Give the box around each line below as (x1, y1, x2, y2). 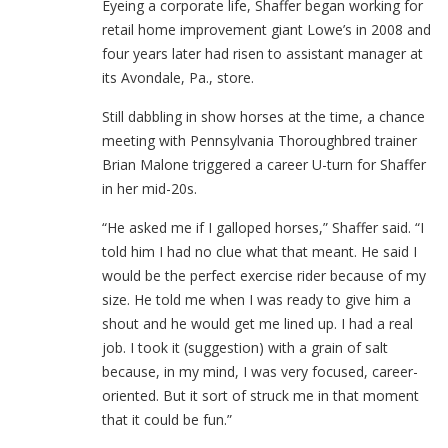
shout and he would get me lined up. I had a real (102, 314, 413, 333)
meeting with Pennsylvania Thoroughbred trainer (102, 131, 417, 150)
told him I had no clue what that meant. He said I (102, 242, 417, 261)
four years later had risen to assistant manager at (102, 44, 423, 63)
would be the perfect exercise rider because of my (102, 266, 426, 285)
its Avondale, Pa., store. (102, 68, 254, 87)
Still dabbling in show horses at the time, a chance (102, 107, 425, 126)
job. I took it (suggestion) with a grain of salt (102, 338, 388, 357)
